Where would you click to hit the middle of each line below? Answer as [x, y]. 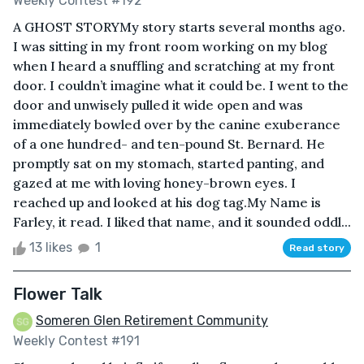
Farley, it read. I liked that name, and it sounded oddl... [182, 221]
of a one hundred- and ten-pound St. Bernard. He [169, 143]
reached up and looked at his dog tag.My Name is [167, 202]
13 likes [51, 247]
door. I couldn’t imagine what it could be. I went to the [181, 85]
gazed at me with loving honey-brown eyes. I [154, 182]
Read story [317, 247]
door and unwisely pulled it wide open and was [158, 104]
